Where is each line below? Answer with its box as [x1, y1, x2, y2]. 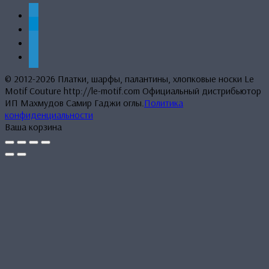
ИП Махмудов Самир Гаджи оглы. [5, 96, 144, 109]
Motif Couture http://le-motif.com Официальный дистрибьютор [5, 84, 261, 97]
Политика [144, 96, 183, 109]
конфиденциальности [5, 108, 93, 121]
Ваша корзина [5, 120, 62, 133]
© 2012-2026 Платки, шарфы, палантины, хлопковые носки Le [5, 72, 254, 85]
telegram [28, 20, 63, 33]
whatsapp [28, 7, 67, 19]
